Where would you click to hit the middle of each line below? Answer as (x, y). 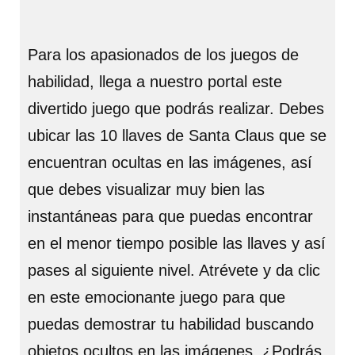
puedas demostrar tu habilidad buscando (171, 324)
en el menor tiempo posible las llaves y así (177, 243)
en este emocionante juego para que (157, 297)
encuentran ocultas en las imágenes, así (170, 162)
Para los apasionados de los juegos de (163, 55)
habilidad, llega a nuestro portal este (155, 82)
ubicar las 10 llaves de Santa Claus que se (177, 136)
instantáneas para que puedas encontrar (170, 216)
